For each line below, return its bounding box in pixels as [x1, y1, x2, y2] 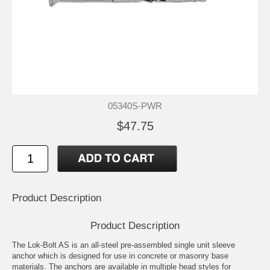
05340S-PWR [108, 101, 162, 111]
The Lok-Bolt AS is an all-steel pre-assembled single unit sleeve [12, 240, 235, 250]
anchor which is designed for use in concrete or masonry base [12, 251, 228, 261]
